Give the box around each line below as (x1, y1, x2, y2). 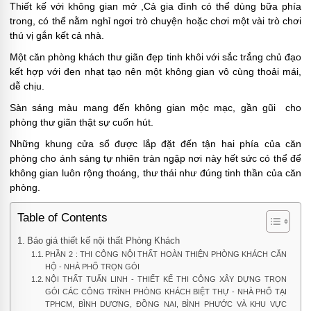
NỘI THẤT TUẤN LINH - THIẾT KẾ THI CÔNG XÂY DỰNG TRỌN (45, 275, 287, 284)
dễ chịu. (10, 81, 44, 92)
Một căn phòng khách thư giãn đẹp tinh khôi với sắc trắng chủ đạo (10, 51, 301, 63)
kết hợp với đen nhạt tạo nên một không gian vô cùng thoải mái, (10, 66, 301, 78)
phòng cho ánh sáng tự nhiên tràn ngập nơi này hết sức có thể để (10, 153, 301, 165)
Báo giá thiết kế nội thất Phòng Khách (26, 236, 183, 246)
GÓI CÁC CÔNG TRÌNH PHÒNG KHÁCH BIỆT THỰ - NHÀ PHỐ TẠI (45, 287, 287, 296)
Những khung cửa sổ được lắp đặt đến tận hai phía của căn (10, 138, 301, 150)
